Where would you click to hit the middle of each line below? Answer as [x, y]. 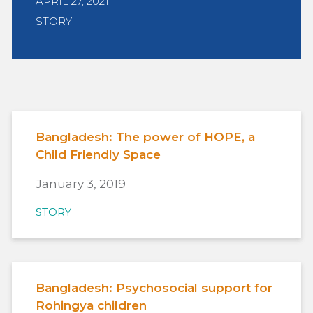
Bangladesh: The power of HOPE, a [145, 137]
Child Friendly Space [98, 155]
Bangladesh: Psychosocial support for [154, 288]
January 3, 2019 [81, 184]
